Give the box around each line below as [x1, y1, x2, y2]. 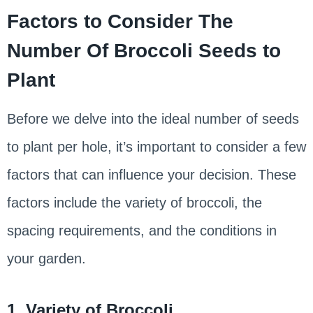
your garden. [6, 250, 86, 266]
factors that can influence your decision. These [6, 166, 296, 182]
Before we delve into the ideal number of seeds [6, 110, 299, 126]
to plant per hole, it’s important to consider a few [6, 138, 306, 154]
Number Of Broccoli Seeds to [6, 39, 281, 61]
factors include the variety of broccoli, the [6, 194, 262, 210]
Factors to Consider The [6, 10, 233, 32]
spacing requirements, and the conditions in [6, 222, 277, 238]
